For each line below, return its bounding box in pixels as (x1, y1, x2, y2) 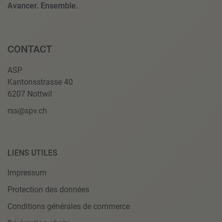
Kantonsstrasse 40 (7, 77, 73, 87)
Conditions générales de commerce (7, 201, 130, 211)
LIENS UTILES (7, 148, 57, 158)
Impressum (7, 167, 47, 177)
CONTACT (7, 43, 52, 55)
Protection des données (7, 184, 89, 194)
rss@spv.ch (7, 106, 47, 115)
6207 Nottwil (7, 89, 52, 99)
